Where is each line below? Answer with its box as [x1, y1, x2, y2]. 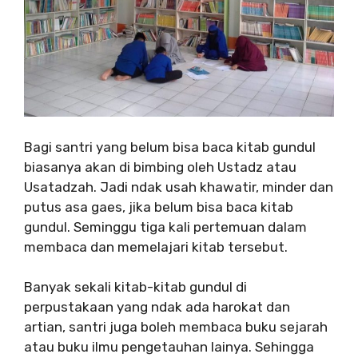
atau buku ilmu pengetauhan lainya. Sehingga [24, 339, 314, 356]
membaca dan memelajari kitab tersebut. [24, 238, 288, 255]
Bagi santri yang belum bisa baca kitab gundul [24, 138, 316, 155]
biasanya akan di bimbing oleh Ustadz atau [24, 158, 296, 175]
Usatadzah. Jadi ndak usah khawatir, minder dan [24, 178, 333, 195]
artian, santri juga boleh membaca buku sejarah [24, 319, 328, 336]
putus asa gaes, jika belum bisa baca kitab [24, 198, 293, 215]
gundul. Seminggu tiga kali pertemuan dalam [24, 218, 307, 235]
